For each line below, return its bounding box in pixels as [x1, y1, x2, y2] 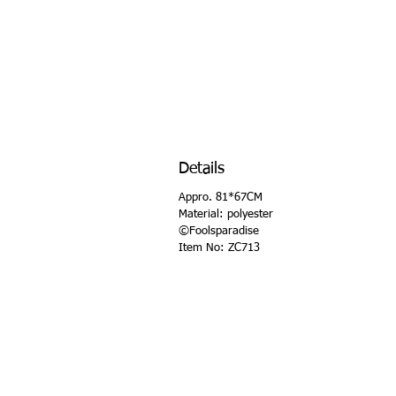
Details [179, 161, 225, 177]
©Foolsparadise [179, 225, 259, 237]
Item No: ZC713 [179, 242, 260, 254]
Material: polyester [179, 209, 273, 220]
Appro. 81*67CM [179, 192, 263, 203]
